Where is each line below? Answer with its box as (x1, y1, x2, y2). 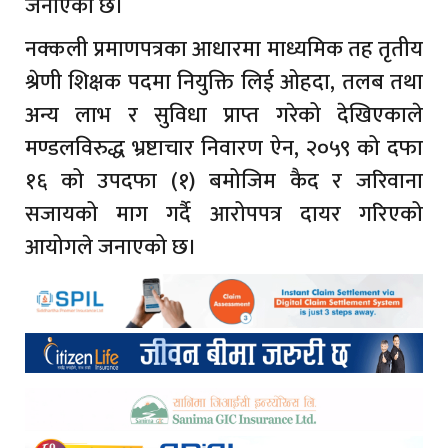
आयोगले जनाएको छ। (25, 228, 197, 266)
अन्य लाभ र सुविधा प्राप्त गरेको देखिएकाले (25, 96, 423, 134)
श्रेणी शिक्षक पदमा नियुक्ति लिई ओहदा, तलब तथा (25, 63, 423, 101)
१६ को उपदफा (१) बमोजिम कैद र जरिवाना (25, 162, 423, 200)
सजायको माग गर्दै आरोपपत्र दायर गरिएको (25, 195, 423, 233)
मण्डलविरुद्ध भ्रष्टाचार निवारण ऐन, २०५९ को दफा (25, 129, 423, 167)
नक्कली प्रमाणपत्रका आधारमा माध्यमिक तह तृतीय (25, 30, 423, 68)
